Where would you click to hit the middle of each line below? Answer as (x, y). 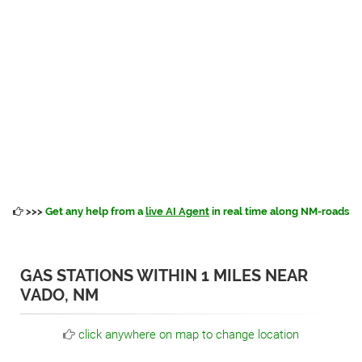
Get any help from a (95, 211)
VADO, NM (59, 295)
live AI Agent (177, 211)
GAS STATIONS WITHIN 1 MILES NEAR (164, 276)
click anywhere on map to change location (189, 335)
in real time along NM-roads (279, 211)
